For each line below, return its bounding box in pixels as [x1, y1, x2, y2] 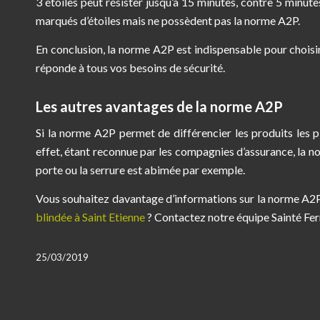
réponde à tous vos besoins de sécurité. [36, 60, 225, 74]
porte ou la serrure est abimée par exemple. [36, 163, 245, 177]
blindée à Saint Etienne [36, 209, 145, 224]
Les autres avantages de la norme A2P [36, 97, 283, 115]
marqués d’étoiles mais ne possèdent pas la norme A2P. [36, 13, 300, 27]
